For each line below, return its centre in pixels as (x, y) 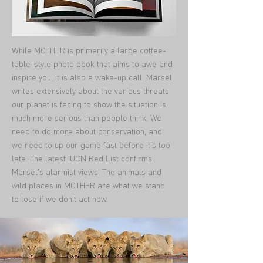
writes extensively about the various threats (90, 90)
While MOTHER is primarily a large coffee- (89, 50)
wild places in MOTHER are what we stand (88, 185)
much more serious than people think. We (87, 117)
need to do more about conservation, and (87, 131)
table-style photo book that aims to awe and (92, 63)
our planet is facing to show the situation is (89, 104)
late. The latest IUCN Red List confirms (82, 158)
